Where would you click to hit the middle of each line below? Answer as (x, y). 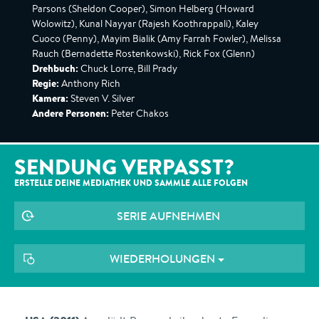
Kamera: (50, 98)
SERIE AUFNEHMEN (168, 216)
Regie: (46, 83)
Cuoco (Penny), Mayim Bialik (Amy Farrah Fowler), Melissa (157, 38)
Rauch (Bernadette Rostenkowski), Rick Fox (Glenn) (143, 53)
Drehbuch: (55, 68)
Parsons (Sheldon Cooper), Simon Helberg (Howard (143, 9)
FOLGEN (231, 183)
